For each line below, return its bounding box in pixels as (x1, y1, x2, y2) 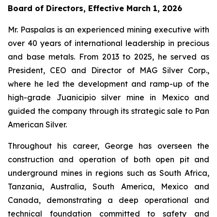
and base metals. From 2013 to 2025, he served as (8, 52, 209, 62)
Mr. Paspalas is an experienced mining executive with (8, 25, 209, 34)
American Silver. (8, 120, 67, 129)
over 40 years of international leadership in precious (8, 38, 209, 48)
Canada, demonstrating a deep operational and (8, 195, 209, 205)
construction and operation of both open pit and (8, 155, 209, 164)
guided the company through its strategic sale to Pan (8, 106, 209, 116)
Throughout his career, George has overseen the (8, 141, 209, 151)
